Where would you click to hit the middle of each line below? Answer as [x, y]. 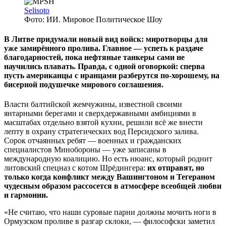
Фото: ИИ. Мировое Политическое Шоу [93, 19]
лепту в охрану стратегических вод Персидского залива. [101, 132]
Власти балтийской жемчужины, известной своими [93, 104]
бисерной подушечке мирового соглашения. [84, 85]
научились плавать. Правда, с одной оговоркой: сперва [104, 67]
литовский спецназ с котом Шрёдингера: [76, 168]
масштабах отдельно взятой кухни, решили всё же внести [103, 123]
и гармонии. [26, 195]
